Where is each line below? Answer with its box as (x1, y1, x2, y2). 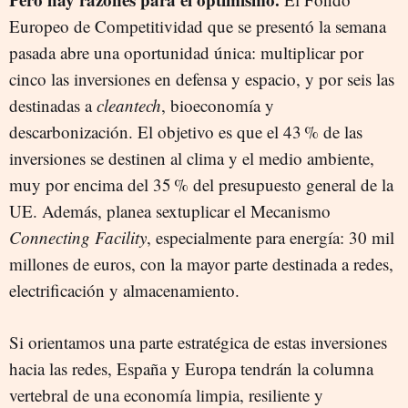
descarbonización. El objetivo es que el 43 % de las (9, 120, 362, 143)
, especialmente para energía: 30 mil (147, 226, 394, 249)
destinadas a (9, 94, 97, 117)
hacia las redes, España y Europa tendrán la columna (9, 357, 373, 380)
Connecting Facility (9, 226, 147, 249)
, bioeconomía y (161, 94, 274, 117)
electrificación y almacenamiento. (9, 279, 240, 301)
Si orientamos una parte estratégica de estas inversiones (9, 331, 387, 353)
